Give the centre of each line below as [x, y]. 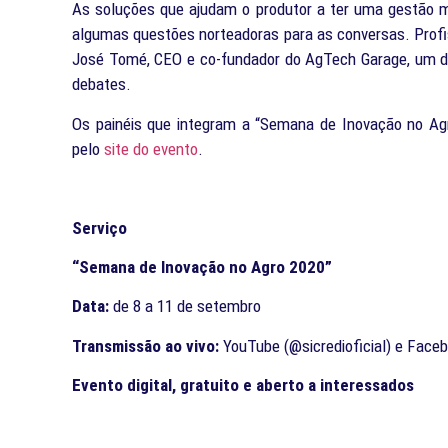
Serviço [99, 227]
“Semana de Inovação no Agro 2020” [202, 266]
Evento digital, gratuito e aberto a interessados [243, 385]
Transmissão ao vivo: [147, 345]
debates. [101, 84]
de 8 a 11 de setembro [187, 306]
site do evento [151, 148]
